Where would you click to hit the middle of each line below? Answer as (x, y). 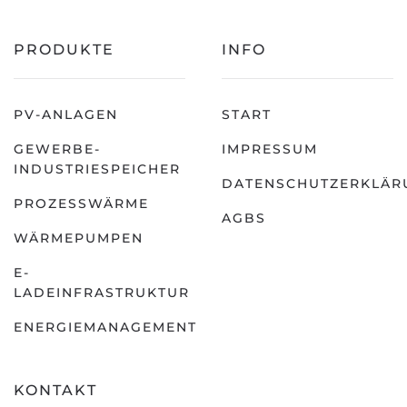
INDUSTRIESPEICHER (97, 169)
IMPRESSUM (270, 149)
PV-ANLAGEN (66, 115)
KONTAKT (55, 391)
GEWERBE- (57, 149)
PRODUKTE (64, 50)
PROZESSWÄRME (81, 204)
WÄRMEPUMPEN (79, 238)
